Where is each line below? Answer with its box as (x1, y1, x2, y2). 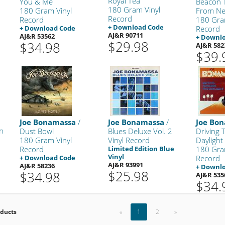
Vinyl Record (107, 135, 150, 145)
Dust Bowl (20, 126, 54, 136)
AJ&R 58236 (20, 161, 55, 170)
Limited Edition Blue (107, 144, 174, 153)
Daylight (196, 135, 223, 145)
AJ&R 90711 (107, 30, 143, 40)
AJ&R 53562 (20, 31, 55, 41)
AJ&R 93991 (107, 160, 143, 169)
